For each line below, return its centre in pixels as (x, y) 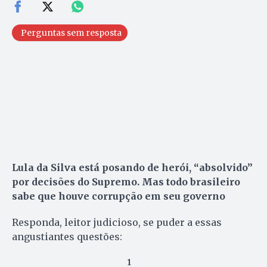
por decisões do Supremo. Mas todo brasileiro (126, 182)
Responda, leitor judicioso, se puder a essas (117, 223)
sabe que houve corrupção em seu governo (119, 196)
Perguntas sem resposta (71, 33)
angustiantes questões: (67, 237)
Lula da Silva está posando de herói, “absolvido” (132, 168)
